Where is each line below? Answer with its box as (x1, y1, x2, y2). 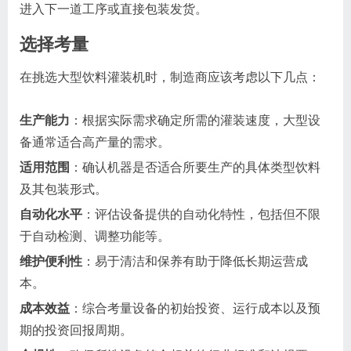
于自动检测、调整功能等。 (20, 229, 170, 243)
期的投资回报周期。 (20, 323, 132, 337)
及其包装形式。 (20, 182, 107, 196)
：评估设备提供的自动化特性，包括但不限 (82, 207, 320, 221)
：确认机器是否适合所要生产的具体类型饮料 (70, 160, 320, 174)
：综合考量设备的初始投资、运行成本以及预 (70, 301, 320, 315)
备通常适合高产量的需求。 (20, 135, 170, 149)
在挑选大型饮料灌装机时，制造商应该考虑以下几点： (20, 70, 320, 84)
